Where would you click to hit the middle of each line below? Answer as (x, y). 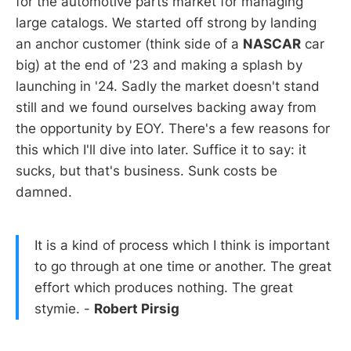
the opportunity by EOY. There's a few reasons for (173, 129)
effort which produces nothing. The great (164, 288)
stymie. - (64, 309)
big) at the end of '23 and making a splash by (159, 65)
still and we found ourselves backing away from (166, 108)
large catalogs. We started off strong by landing (166, 23)
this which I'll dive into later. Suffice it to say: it (161, 150)
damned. (44, 192)
